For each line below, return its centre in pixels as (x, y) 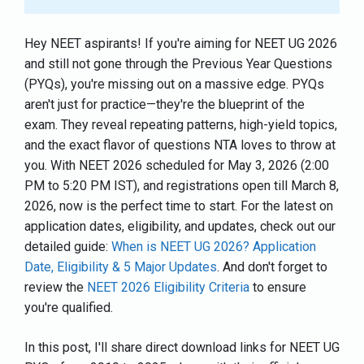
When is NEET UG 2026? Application (214, 247)
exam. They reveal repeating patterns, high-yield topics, (181, 125)
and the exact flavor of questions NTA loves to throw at (180, 145)
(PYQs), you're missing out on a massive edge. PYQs (174, 84)
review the (56, 288)
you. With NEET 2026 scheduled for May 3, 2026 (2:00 (177, 166)
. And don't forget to (272, 267)
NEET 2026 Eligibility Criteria (168, 288)
